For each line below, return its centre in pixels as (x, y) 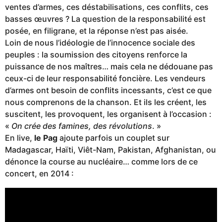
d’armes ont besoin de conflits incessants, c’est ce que (108, 90)
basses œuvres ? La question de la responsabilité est (105, 19)
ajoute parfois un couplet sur (113, 138)
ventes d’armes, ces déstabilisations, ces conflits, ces (107, 7)
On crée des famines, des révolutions (82, 126)
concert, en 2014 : (39, 174)
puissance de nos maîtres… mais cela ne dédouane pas (109, 67)
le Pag (46, 138)
